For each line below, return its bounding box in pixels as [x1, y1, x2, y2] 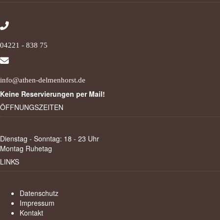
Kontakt [20, 208, 43, 218]
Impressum [20, 198, 55, 208]
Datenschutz [20, 188, 58, 198]
